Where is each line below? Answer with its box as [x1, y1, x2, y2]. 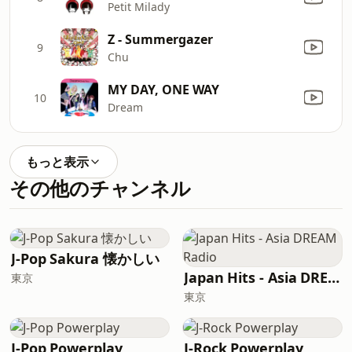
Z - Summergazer [108, 30, 213, 48]
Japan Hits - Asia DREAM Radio [328, 268, 340, 287]
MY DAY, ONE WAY [108, 80, 219, 98]
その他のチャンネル [9, 175, 191, 201]
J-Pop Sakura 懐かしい [11, 249, 159, 268]
